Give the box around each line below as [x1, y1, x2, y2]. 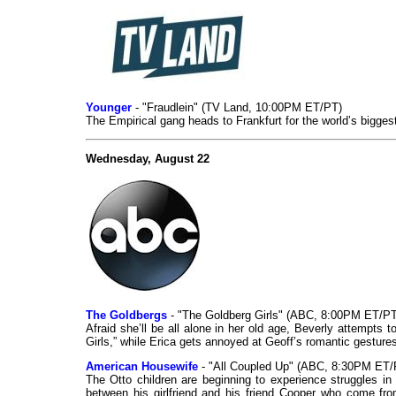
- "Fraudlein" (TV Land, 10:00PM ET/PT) [132, 101, 342, 115]
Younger [86, 101, 132, 115]
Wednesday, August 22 [86, 152, 209, 166]
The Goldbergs [86, 308, 167, 323]
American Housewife [86, 360, 198, 374]
